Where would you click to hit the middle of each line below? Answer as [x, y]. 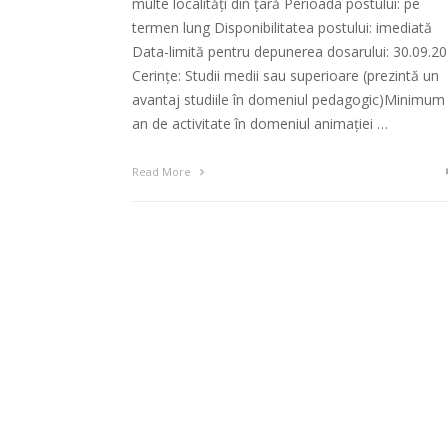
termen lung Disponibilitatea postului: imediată [282, 28]
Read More [163, 172]
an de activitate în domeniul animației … [260, 124]
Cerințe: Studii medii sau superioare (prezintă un [285, 76]
